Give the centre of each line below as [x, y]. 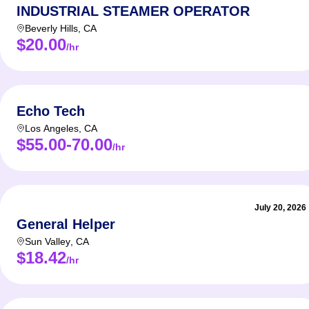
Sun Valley [48, 241]
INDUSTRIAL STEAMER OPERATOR [133, 11]
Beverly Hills [51, 28]
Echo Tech [51, 111]
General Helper [66, 224]
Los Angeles [52, 128]
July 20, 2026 [280, 208]
